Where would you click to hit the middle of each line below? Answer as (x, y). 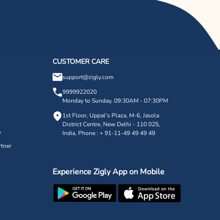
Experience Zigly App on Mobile (110, 172)
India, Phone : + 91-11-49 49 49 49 (109, 133)
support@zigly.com (88, 77)
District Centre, (82, 124)
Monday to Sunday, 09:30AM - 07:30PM (115, 100)
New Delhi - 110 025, (131, 124)
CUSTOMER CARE (81, 61)
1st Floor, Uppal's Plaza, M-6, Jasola (111, 115)
